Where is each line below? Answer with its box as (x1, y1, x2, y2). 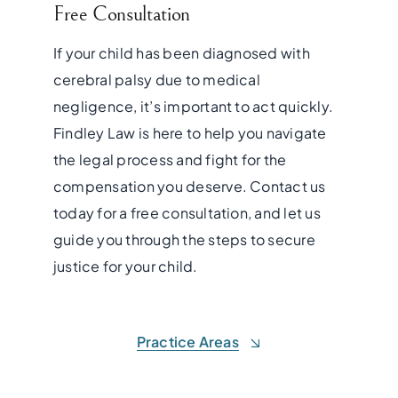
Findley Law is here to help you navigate (52, 123, 327, 143)
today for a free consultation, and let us (52, 203, 321, 223)
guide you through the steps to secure (52, 230, 315, 250)
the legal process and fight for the (52, 150, 287, 170)
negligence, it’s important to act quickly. (52, 97, 334, 116)
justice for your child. (52, 257, 198, 276)
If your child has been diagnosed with (52, 44, 310, 63)
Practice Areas (136, 332, 239, 352)
